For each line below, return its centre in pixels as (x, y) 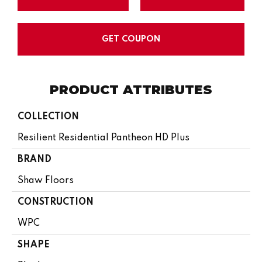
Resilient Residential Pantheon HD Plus (104, 138)
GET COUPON (131, 39)
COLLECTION (48, 117)
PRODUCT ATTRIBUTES (131, 89)
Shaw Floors (46, 180)
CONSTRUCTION (56, 202)
